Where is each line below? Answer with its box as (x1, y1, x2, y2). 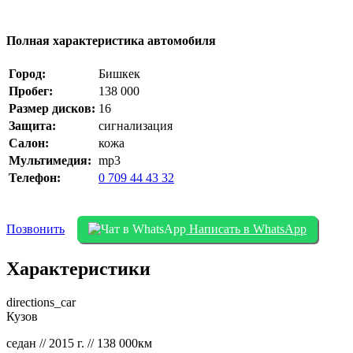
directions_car (6, 295, 76, 310)
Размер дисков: (9, 102, 95, 116)
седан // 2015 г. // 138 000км (6, 336, 152, 351)
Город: (9, 67, 46, 81)
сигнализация (98, 119, 173, 133)
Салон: (9, 136, 49, 150)
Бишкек (98, 67, 140, 81)
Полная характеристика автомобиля (6, 34, 216, 48)
